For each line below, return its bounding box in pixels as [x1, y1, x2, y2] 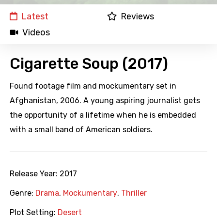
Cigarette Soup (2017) [10, 55, 168, 73]
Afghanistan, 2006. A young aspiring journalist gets [10, 96, 200, 106]
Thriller [121, 188, 147, 198]
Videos [22, 27, 50, 38]
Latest [21, 11, 48, 22]
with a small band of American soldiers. [10, 125, 153, 135]
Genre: [10, 188, 35, 198]
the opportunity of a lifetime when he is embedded [10, 110, 196, 120]
